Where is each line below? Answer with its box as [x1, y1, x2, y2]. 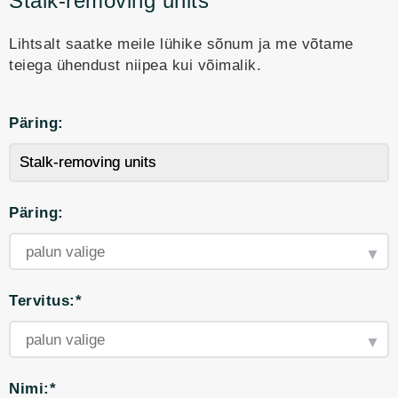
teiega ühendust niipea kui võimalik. [9, 57, 261, 74]
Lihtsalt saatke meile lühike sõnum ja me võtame [9, 36, 354, 52]
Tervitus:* [9, 292, 82, 309]
